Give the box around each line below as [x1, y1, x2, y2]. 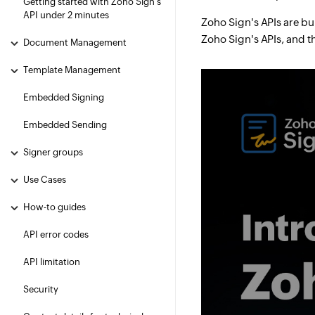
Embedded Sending [23, 120, 107, 130]
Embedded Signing [23, 92, 104, 103]
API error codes [23, 229, 89, 240]
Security [23, 284, 58, 295]
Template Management [23, 65, 121, 75]
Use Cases [23, 174, 66, 185]
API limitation [23, 257, 80, 267]
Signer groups [23, 147, 83, 157]
